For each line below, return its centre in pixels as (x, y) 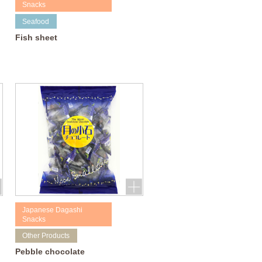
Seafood (36, 21)
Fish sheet (36, 37)
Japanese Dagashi (53, 210)
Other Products (46, 235)
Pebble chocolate (50, 252)
